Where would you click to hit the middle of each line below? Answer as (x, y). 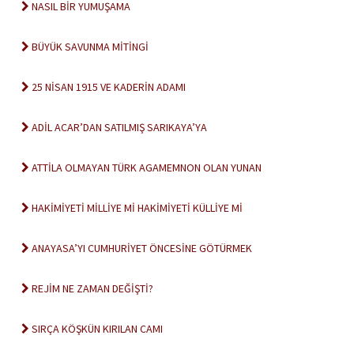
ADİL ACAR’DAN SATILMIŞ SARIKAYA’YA (118, 127)
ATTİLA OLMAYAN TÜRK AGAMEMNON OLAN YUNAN (145, 168)
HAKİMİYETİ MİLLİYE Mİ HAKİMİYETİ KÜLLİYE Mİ (136, 208)
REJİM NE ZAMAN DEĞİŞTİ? (91, 288)
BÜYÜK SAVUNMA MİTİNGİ (89, 47)
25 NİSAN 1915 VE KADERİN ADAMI (107, 87)
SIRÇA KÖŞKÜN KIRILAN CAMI (96, 329)
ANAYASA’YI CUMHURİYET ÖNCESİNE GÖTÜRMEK (141, 248)
